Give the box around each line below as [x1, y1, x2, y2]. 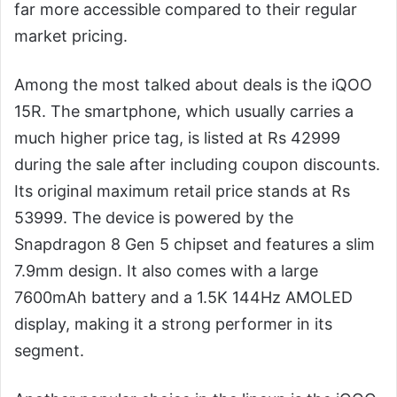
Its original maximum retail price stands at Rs [14, 181, 350, 200]
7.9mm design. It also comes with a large [14, 261, 318, 280]
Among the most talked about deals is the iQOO [14, 74, 372, 94]
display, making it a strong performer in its [14, 314, 332, 333]
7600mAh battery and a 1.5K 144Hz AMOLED [14, 287, 353, 307]
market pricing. [14, 26, 128, 45]
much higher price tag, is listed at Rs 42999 [14, 128, 340, 147]
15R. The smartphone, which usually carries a [14, 101, 354, 121]
